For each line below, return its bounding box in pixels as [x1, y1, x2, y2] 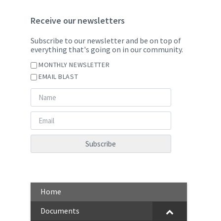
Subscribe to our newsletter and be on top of [31, 36, 181, 45]
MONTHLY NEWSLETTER [38, 60, 110, 69]
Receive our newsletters [31, 15, 125, 26]
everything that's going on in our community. [31, 44, 183, 54]
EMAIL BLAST [38, 72, 78, 81]
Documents [40, 206, 79, 216]
